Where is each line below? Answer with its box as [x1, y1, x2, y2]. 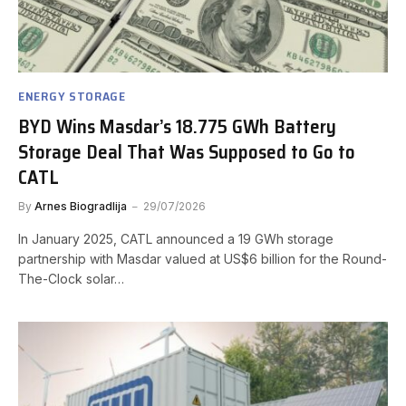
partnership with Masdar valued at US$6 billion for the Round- [18, 250, 387, 266]
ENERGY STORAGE [18, 85, 126, 106]
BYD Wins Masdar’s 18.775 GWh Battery [18, 111, 336, 141]
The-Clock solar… [18, 270, 124, 286]
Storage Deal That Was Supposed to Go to [18, 136, 355, 167]
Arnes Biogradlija [34, 198, 127, 213]
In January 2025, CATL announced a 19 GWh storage [18, 230, 333, 246]
